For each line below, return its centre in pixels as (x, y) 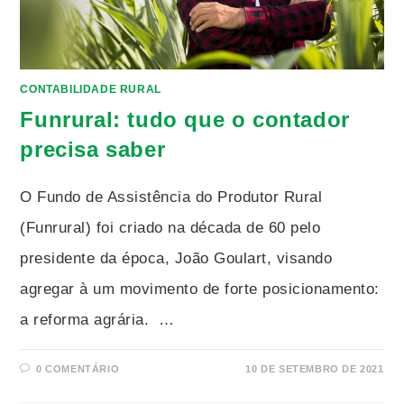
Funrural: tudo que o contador (185, 119)
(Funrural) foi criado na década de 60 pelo (170, 227)
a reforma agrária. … (97, 319)
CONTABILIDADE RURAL (91, 89)
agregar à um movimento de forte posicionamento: (200, 289)
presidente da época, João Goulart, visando (176, 258)
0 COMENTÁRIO (78, 368)
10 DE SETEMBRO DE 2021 (315, 368)
